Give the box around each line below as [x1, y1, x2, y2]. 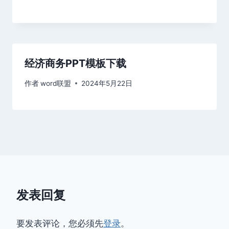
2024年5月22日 [81, 79, 133, 87]
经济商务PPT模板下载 [25, 57, 126, 70]
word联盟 [40, 79, 72, 87]
